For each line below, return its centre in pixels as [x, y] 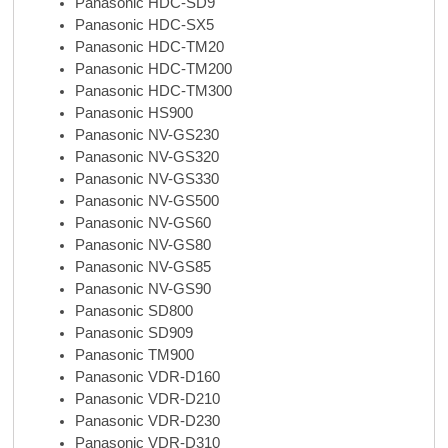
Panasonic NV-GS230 [146, 135]
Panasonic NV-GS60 [142, 223]
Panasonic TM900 [134, 355]
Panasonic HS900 [133, 113]
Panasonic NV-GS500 [146, 201]
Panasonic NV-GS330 [146, 179]
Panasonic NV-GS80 [142, 245]
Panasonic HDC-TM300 [153, 91]
